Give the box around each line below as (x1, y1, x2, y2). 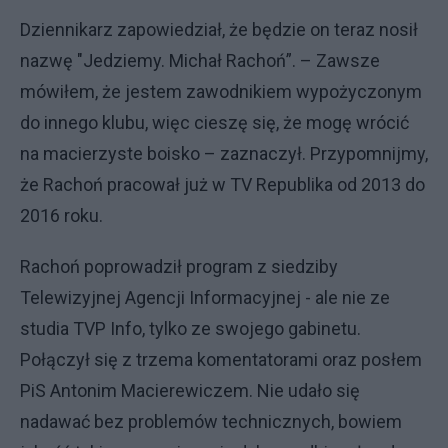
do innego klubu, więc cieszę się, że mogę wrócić (20, 112, 409, 133)
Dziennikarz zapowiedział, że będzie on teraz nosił (20, 19, 418, 40)
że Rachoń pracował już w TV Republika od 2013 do (20, 174, 425, 195)
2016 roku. (20, 205, 107, 226)
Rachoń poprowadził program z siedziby (20, 256, 338, 277)
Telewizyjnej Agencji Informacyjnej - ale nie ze (20, 287, 390, 308)
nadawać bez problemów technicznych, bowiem (20, 411, 402, 432)
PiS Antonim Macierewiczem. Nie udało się (20, 380, 360, 401)
